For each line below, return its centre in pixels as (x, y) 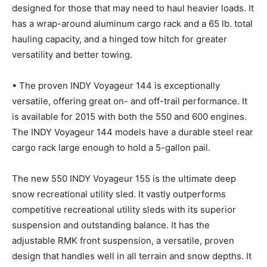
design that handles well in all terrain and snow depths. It (132, 256)
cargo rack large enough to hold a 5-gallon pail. (111, 148)
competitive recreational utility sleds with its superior (124, 210)
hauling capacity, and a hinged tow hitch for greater (119, 39)
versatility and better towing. (72, 55)
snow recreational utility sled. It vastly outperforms (119, 194)
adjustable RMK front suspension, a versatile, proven (123, 241)
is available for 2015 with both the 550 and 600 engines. (129, 117)
